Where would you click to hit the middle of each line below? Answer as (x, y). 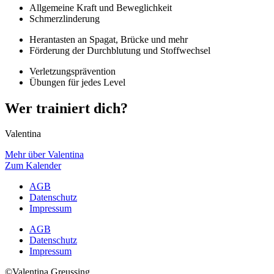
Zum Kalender (33, 166)
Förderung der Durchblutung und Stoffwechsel (120, 50)
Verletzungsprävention (72, 71)
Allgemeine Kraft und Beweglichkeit (101, 7)
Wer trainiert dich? (66, 108)
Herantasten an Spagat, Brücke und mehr (109, 39)
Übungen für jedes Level (77, 82)
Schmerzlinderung (65, 18)
